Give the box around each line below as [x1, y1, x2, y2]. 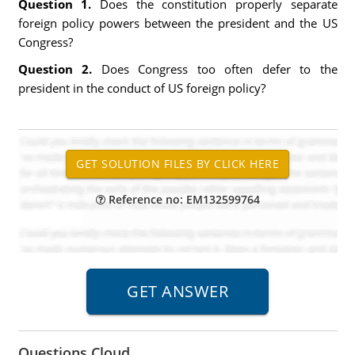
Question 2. [17, 61, 92, 77]
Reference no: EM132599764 [105, 192, 260, 207]
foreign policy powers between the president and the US [17, 15, 338, 31]
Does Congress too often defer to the [92, 61, 338, 77]
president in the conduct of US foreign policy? [17, 80, 265, 96]
